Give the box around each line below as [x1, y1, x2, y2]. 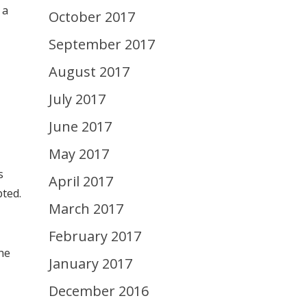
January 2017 [49, 254, 132, 273]
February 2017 [49, 227, 141, 245]
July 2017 [49, 90, 106, 108]
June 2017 [49, 117, 112, 136]
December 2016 [49, 282, 149, 300]
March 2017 [49, 199, 123, 218]
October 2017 [49, 8, 135, 26]
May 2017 [49, 145, 109, 163]
